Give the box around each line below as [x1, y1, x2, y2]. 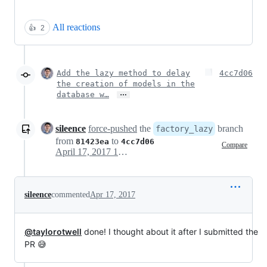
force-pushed [88, 123, 137, 134]
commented [51, 190, 90, 200]
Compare [222, 140, 247, 149]
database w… [57, 90, 109, 100]
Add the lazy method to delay [57, 69, 190, 78]
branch [215, 123, 243, 134]
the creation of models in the [57, 79, 195, 89]
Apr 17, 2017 [90, 190, 135, 200]
